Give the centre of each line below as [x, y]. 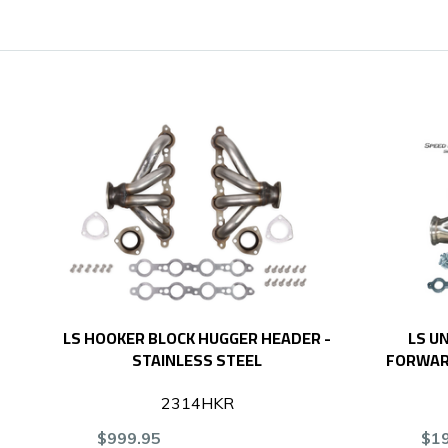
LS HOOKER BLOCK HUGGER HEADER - [197, 338]
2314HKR [197, 403]
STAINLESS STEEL [197, 360]
